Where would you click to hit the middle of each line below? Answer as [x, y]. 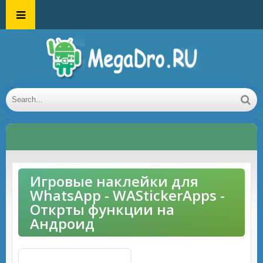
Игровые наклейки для [114, 181]
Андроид [62, 223]
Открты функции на [102, 209]
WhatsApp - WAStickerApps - [127, 195]
